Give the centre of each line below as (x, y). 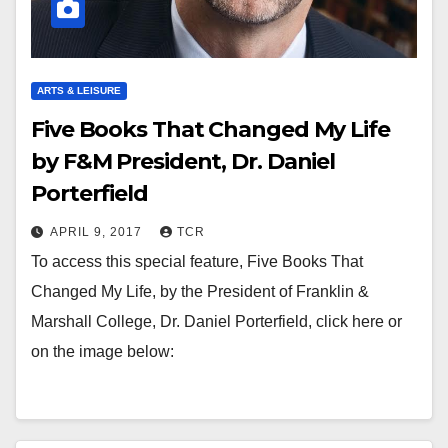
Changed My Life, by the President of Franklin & (200, 291)
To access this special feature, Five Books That (197, 261)
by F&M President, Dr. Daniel (183, 161)
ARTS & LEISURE (79, 90)
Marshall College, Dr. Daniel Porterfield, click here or (216, 321)
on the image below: (102, 351)
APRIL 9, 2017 (98, 232)
